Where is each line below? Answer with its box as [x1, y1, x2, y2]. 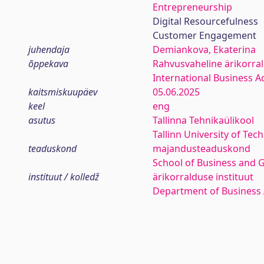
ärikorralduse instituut [152, 170, 253, 183]
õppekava [28, 57, 68, 70]
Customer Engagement [152, 29, 256, 42]
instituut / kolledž [28, 170, 99, 183]
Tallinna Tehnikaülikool [152, 114, 254, 127]
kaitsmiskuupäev [28, 85, 97, 98]
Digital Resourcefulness [152, 15, 258, 28]
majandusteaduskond [152, 142, 250, 155]
